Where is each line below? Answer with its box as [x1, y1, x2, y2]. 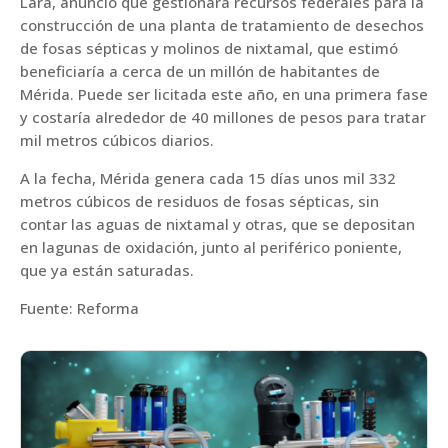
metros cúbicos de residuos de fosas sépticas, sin [20, 191, 379, 212]
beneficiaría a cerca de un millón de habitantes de [20, 61, 380, 82]
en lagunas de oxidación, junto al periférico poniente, [20, 237, 402, 258]
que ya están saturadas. [20, 260, 194, 281]
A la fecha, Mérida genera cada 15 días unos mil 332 [20, 168, 396, 189]
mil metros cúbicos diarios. [20, 130, 214, 151]
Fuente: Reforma [20, 298, 139, 319]
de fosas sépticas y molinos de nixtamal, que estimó [20, 38, 398, 59]
